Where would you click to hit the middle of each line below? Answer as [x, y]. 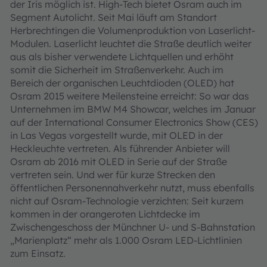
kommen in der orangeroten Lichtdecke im [105, 214]
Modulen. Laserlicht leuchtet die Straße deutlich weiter [131, 44]
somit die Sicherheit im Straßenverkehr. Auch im [117, 70]
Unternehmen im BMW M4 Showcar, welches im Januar [133, 109]
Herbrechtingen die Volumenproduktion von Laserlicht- [133, 30]
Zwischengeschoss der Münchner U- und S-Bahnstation [133, 227]
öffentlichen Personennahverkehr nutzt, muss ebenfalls [132, 188]
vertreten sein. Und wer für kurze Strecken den [113, 175]
